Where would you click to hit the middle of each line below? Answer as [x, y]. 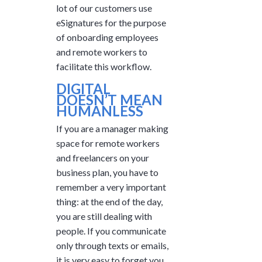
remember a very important [111, 187]
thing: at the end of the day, [109, 201]
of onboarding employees [107, 37]
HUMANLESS [100, 111]
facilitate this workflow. [104, 66]
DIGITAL [83, 88]
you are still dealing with [104, 216]
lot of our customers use [104, 8]
